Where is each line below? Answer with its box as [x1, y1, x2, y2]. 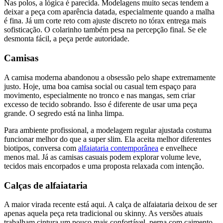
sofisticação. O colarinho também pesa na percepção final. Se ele [4, 25, 207, 34]
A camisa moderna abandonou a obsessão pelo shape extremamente [4, 73, 216, 82]
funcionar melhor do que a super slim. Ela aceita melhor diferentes [4, 134, 211, 143]
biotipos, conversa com [4, 143, 78, 152]
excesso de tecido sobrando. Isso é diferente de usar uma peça [4, 100, 197, 109]
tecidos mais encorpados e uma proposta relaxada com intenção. [4, 161, 204, 170]
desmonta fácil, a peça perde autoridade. [4, 34, 129, 43]
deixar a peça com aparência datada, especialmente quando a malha [4, 7, 215, 16]
